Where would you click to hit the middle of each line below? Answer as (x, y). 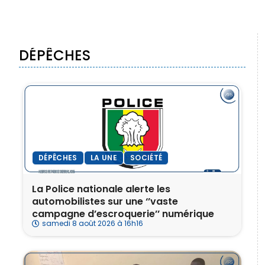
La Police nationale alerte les (101, 189)
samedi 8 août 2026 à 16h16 (93, 224)
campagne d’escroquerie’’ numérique (123, 214)
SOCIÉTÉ (146, 158)
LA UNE (104, 158)
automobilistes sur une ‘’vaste (105, 202)
